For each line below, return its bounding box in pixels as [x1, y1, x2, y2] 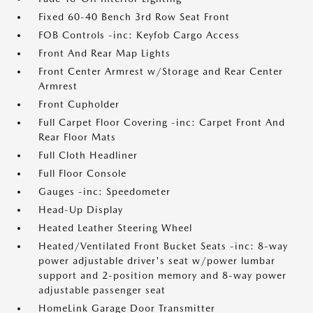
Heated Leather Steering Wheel [38, 222, 192, 233]
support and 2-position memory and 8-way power [38, 270, 286, 281]
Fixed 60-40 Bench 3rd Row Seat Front [38, 11, 230, 22]
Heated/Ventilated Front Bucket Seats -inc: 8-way [38, 240, 288, 252]
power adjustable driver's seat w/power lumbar [38, 255, 275, 266]
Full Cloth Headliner [38, 150, 138, 161]
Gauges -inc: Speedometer [38, 186, 170, 197]
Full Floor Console [38, 168, 126, 179]
